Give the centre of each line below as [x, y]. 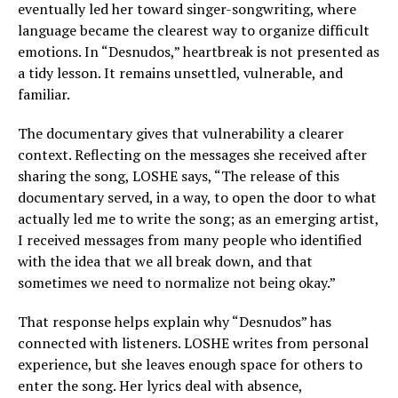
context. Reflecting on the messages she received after [192, 155]
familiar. [44, 95]
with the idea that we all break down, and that [165, 262]
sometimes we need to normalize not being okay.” [177, 283]
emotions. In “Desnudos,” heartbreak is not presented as [199, 52]
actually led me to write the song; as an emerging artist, [198, 219]
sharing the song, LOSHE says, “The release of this [179, 176]
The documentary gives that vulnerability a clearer [181, 134]
